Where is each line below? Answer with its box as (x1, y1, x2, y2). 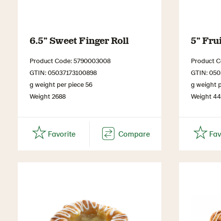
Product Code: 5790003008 (30, 56, 110, 65)
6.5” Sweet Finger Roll (30, 34, 129, 46)
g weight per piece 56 (30, 79, 92, 88)
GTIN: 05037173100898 (30, 68, 97, 76)
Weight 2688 (30, 91, 66, 100)
